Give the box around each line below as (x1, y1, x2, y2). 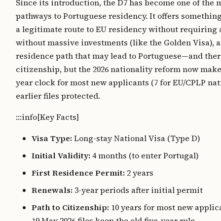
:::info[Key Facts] (16, 111, 79, 122)
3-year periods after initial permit (73, 184, 203, 195)
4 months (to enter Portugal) (90, 150, 199, 161)
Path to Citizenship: (32, 202, 109, 213)
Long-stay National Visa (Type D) (72, 133, 200, 144)
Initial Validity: (32, 150, 90, 161)
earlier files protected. (16, 90, 100, 101)
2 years (125, 167, 153, 178)
